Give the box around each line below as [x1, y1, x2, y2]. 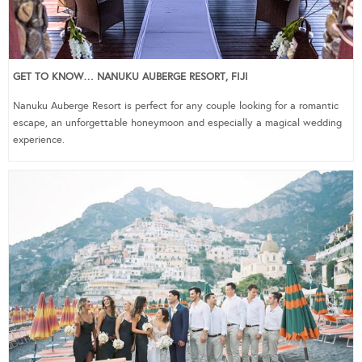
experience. [13, 133, 65, 147]
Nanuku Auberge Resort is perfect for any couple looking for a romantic [13, 99, 339, 113]
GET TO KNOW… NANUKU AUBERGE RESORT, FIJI [13, 70, 248, 84]
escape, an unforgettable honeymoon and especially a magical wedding [13, 116, 342, 130]
